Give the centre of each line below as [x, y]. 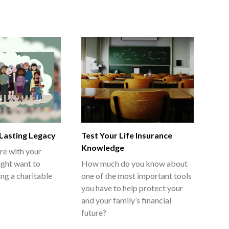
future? [94, 212]
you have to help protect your [132, 188]
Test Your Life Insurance [127, 135]
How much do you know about [134, 163]
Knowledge [103, 147]
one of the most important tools [136, 175]
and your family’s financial [126, 200]
